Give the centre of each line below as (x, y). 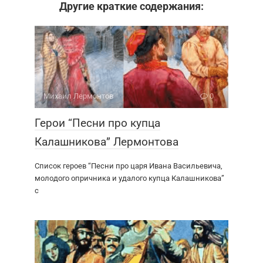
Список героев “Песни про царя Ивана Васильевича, (129, 166)
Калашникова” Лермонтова (107, 142)
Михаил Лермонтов (78, 96)
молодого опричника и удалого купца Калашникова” (129, 178)
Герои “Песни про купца (97, 123)
